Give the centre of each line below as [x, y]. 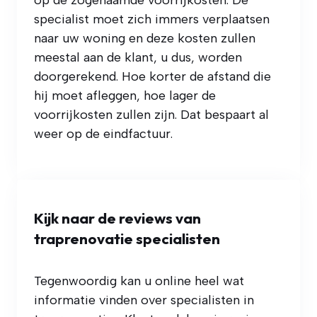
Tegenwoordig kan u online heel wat [139, 281]
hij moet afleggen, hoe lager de [125, 96]
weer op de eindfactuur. [103, 134]
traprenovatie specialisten [127, 239]
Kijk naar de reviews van [117, 218]
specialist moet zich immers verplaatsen [152, 19]
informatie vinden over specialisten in [144, 300]
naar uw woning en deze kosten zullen [145, 39]
